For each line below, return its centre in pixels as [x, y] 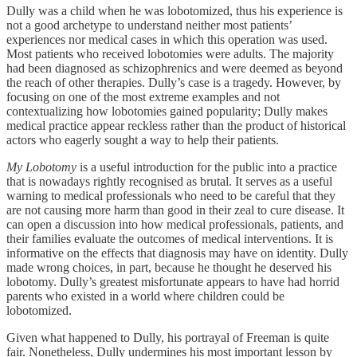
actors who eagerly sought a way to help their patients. [143, 139]
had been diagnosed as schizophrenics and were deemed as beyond [175, 68]
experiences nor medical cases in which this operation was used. [167, 39]
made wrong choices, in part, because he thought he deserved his [169, 267]
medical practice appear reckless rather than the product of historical [176, 125]
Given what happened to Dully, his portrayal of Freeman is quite [168, 337]
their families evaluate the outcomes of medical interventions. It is [170, 238]
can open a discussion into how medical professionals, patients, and [175, 224]
